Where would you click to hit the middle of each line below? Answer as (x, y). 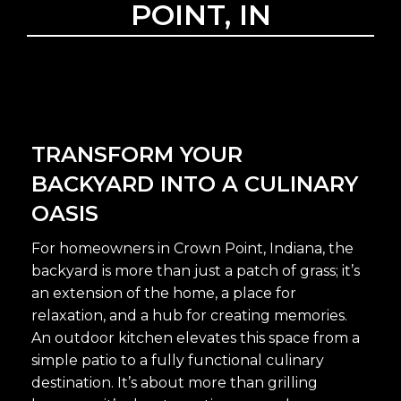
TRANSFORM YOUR (137, 154)
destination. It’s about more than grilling (175, 382)
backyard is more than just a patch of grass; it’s (196, 270)
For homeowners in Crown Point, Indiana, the (192, 248)
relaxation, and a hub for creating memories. (189, 315)
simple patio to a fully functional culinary (178, 360)
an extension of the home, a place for (164, 293)
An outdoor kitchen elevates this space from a (196, 337)
